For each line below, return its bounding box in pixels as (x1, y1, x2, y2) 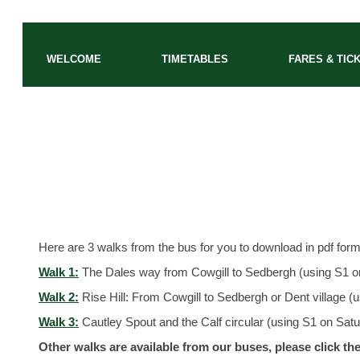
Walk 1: (39, 265, 79, 279)
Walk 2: (39, 290, 79, 304)
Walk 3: (39, 315, 79, 329)
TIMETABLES (162, 53, 228, 65)
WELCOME (47, 53, 101, 65)
